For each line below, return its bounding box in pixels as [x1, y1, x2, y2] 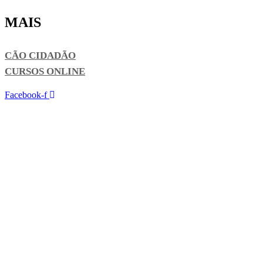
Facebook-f [5, 90, 47, 100]
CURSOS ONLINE [5, 66, 85, 77]
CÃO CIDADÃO [5, 50, 76, 62]
